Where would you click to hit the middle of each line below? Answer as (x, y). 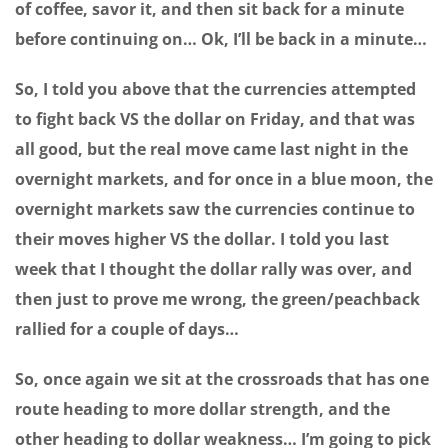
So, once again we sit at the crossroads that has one (222, 379)
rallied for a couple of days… (127, 329)
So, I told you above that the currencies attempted (215, 89)
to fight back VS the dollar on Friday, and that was (215, 119)
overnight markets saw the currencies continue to (215, 209)
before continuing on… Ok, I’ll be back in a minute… (221, 39)
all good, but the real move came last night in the (211, 149)
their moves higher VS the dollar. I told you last (202, 239)
